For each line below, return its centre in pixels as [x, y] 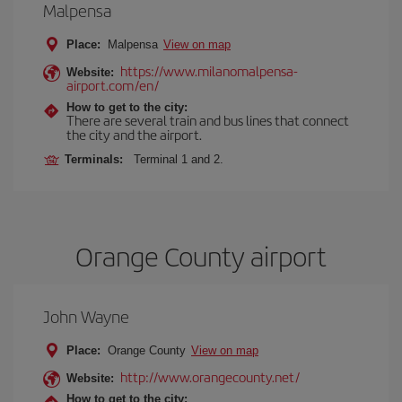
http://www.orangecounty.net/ [210, 376]
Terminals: [97, 159]
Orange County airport [201, 256]
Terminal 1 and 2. [179, 159]
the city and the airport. [134, 134]
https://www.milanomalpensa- [209, 70]
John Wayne [86, 316]
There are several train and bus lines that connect [208, 120]
